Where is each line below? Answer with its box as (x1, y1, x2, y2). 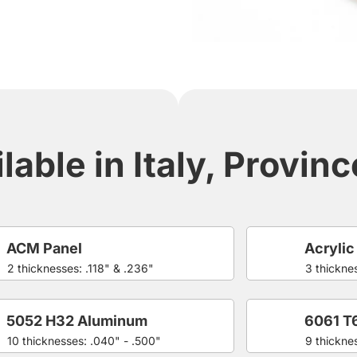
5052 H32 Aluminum (6, 312, 148, 329)
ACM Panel (6, 239, 83, 257)
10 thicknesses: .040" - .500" (7, 333, 162, 347)
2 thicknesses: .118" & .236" (7, 261, 155, 275)
